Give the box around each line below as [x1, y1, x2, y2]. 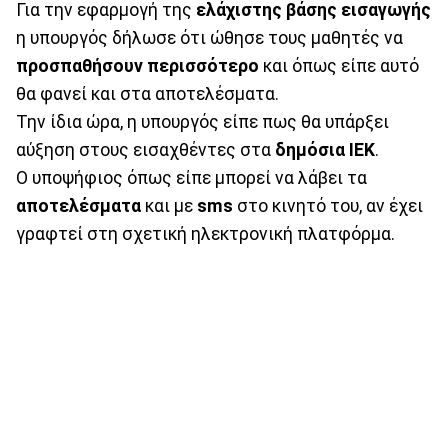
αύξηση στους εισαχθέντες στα [16, 140, 275, 161]
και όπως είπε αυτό [259, 56, 419, 77]
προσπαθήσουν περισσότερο [16, 56, 259, 77]
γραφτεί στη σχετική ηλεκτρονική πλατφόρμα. [16, 224, 395, 245]
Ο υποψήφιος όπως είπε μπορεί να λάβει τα [16, 168, 367, 189]
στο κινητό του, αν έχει [233, 196, 423, 217]
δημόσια [275, 140, 345, 161]
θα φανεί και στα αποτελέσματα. [16, 84, 279, 105]
